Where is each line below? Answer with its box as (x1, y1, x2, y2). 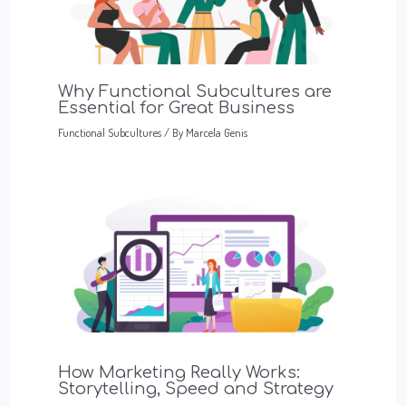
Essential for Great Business (57, 99, 295, 118)
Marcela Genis (185, 125, 247, 140)
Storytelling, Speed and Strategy (57, 380, 333, 399)
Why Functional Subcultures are (57, 82, 332, 101)
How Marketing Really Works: (57, 363, 300, 382)
